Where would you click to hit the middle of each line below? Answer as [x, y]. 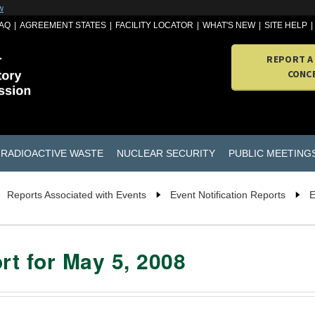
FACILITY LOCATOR [155, 25]
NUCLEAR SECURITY [166, 153]
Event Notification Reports [228, 195]
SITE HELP [286, 25]
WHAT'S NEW [229, 25]
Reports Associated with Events [77, 195]
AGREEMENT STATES [63, 25]
